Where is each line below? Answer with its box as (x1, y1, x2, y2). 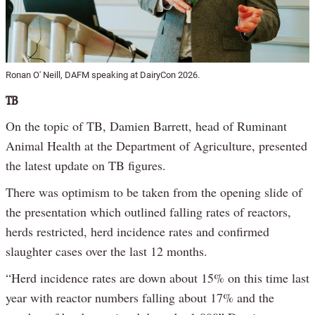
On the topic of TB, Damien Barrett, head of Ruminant (6, 117, 287, 134)
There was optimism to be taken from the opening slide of (6, 183, 302, 200)
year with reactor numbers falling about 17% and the (6, 288, 274, 306)
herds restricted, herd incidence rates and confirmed (6, 222, 269, 240)
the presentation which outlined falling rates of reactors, (6, 202, 291, 220)
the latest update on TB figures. (6, 156, 166, 174)
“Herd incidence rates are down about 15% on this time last (6, 269, 309, 286)
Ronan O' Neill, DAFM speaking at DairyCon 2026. (6, 69, 200, 80)
